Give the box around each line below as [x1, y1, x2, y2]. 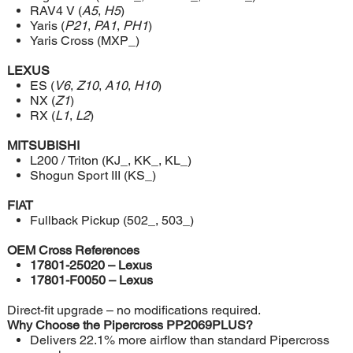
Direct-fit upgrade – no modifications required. [6, 303, 261, 318]
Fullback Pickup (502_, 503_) [29, 213, 194, 229]
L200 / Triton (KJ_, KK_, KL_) [29, 153, 191, 169]
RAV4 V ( [29, 3, 82, 19]
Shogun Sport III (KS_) [29, 168, 156, 184]
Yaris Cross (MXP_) [29, 33, 139, 49]
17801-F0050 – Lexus [29, 273, 153, 288]
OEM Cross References [6, 243, 139, 258]
